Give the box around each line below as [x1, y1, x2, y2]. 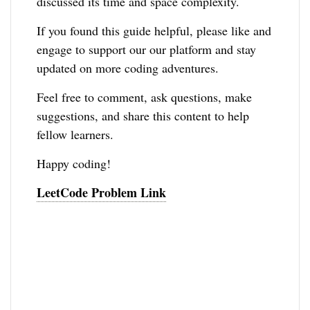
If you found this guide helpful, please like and [37, 21, 272, 39]
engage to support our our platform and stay [37, 40, 257, 57]
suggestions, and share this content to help [37, 107, 250, 124]
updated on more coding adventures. [37, 59, 219, 76]
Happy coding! [37, 154, 111, 172]
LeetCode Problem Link [37, 183, 167, 201]
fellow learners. [37, 125, 114, 143]
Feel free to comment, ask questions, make [37, 88, 253, 105]
